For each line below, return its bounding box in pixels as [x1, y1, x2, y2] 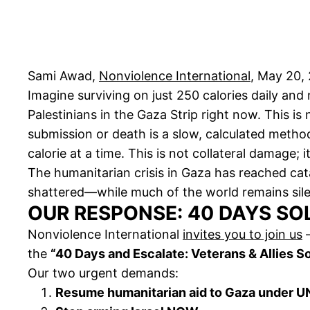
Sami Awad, [28, 69, 99, 84]
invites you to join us [183, 227, 302, 242]
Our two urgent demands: [28, 266, 179, 281]
